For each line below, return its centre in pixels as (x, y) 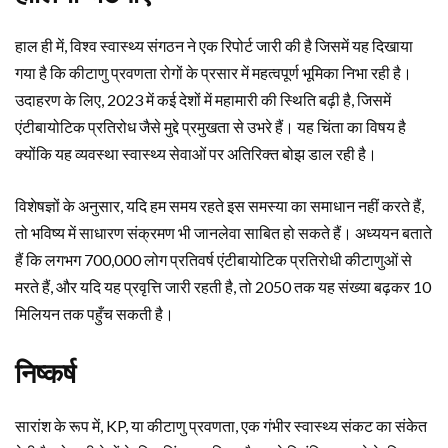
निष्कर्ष (45, 373)
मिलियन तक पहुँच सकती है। (94, 313)
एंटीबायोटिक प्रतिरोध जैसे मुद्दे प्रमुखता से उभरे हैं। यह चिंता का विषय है (210, 126)
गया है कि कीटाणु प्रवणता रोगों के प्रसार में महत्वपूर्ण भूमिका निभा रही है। (213, 72)
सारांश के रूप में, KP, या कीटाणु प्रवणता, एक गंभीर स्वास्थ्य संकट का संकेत (221, 425)
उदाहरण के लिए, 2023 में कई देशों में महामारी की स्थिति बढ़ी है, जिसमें (203, 99)
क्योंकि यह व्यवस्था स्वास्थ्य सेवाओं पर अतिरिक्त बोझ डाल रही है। (196, 153)
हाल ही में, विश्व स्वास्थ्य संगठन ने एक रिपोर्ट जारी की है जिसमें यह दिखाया (214, 45)
